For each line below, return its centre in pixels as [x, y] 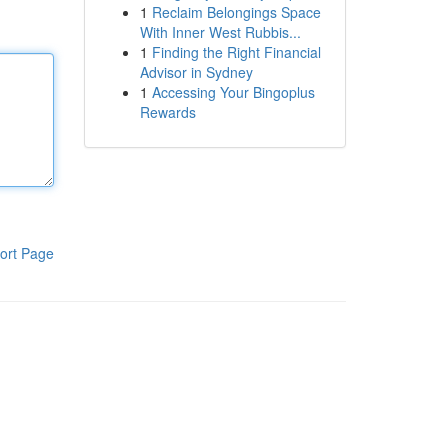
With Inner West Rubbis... [220, 32]
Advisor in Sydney [196, 72]
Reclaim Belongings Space [236, 12]
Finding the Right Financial [236, 52]
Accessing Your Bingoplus [233, 92]
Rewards [167, 112]
